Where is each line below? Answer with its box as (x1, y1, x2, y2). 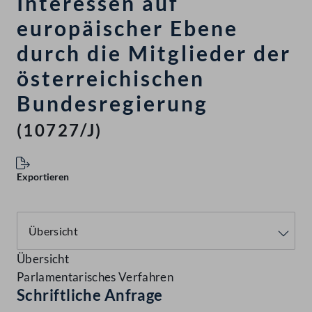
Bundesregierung (17, 91, 208, 116)
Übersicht (17, 251, 70, 267)
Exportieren (17, 171, 69, 183)
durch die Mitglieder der (17, 40, 291, 66)
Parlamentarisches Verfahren (17, 270, 174, 285)
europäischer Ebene (17, 15, 238, 41)
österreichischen (17, 65, 205, 91)
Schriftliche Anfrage (17, 286, 163, 305)
